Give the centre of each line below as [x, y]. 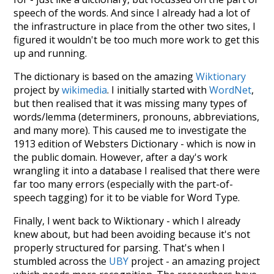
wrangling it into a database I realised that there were [137, 170]
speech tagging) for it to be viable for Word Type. [127, 197]
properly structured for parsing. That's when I [120, 247]
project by [38, 90]
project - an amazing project [194, 261]
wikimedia [85, 90]
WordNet [231, 90]
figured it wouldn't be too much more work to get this [137, 39]
